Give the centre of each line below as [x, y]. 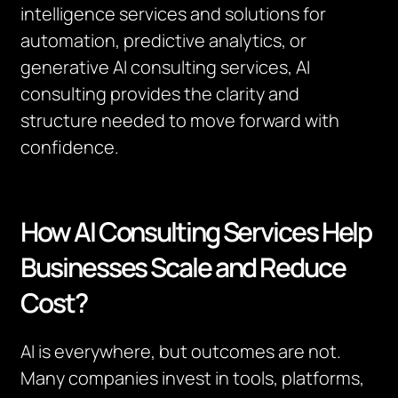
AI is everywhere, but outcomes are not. [181, 351]
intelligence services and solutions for [174, 14]
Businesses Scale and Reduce [183, 267]
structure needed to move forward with [180, 120]
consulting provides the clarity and [160, 94]
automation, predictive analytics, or [164, 40]
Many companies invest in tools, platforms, [193, 378]
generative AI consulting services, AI [166, 67]
